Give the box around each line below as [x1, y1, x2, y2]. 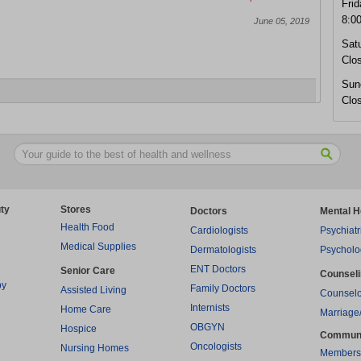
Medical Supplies [60, 241, 136, 252]
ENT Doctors [190, 263, 246, 275]
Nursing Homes [60, 342, 129, 354]
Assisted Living [60, 284, 127, 296]
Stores [60, 204, 91, 215]
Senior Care [60, 265, 115, 276]
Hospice [60, 323, 97, 334]
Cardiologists [190, 225, 248, 236]
